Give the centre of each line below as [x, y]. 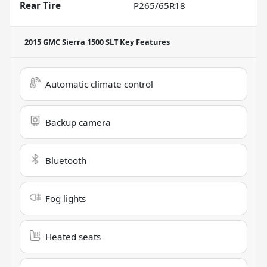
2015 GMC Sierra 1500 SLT [71, 41]
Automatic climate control [99, 84]
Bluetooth [66, 160]
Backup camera [78, 122]
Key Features [144, 41]
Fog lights [66, 198]
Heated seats [73, 236]
